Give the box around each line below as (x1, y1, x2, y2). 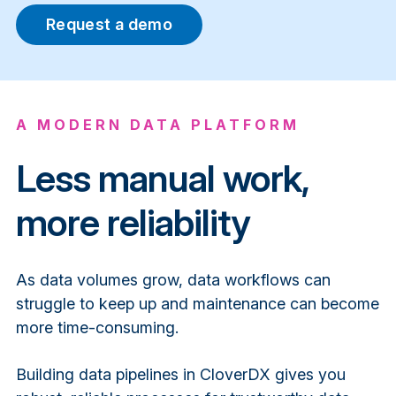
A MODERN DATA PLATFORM (15, 116, 300, 134)
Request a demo (45, 15, 172, 34)
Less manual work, (15, 156, 308, 202)
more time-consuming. (15, 318, 179, 338)
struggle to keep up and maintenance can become (15, 294, 379, 314)
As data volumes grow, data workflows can (15, 270, 331, 290)
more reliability (15, 200, 250, 246)
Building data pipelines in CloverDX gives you (15, 364, 346, 384)
